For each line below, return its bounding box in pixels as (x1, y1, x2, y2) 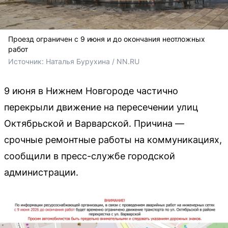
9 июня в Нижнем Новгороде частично (4, 85, 178, 96)
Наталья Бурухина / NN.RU (46, 56, 139, 66)
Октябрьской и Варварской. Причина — (4, 118, 184, 129)
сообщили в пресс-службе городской (4, 150, 175, 161)
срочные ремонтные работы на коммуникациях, (4, 134, 222, 145)
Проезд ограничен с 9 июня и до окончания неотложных (8, 34, 205, 43)
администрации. (4, 166, 78, 178)
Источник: (8, 56, 46, 66)
